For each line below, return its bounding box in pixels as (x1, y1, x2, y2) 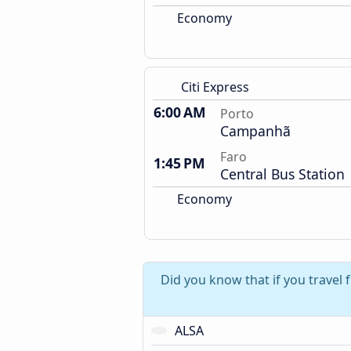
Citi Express (181, 78, 249, 96)
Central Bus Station (220, 165, 345, 183)
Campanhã (220, 121, 291, 140)
